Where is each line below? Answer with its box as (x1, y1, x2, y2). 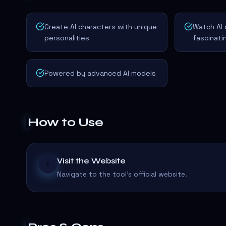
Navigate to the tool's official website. (57, 169, 187, 179)
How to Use (28, 115, 103, 130)
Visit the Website (57, 156, 126, 165)
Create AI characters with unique (44, 22, 157, 31)
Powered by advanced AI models (44, 68, 156, 78)
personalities (44, 33, 89, 42)
